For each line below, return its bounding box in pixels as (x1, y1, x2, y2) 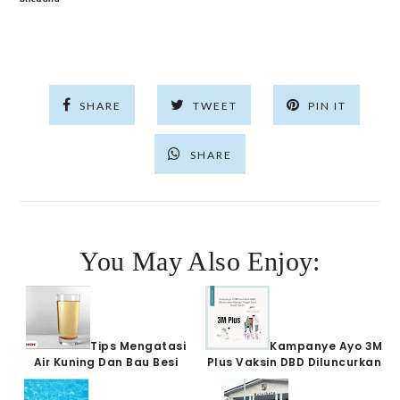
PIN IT (308, 98, 346, 112)
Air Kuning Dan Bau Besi (33, 354, 179, 370)
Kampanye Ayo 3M (270, 337, 383, 354)
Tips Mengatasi (90, 337, 187, 354)
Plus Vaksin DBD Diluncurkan (206, 354, 381, 370)
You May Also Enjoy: (79, 246, 321, 276)
